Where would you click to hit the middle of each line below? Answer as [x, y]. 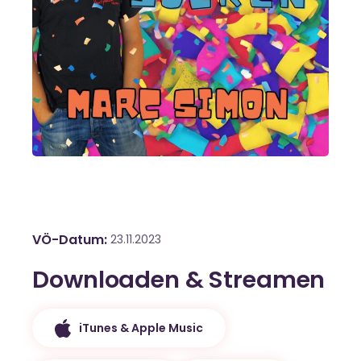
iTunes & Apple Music [141, 328]
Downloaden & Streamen [179, 280]
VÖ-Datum [68, 240]
